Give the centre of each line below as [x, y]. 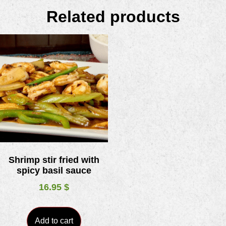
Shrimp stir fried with [54, 160]
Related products [113, 17]
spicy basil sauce [54, 171]
